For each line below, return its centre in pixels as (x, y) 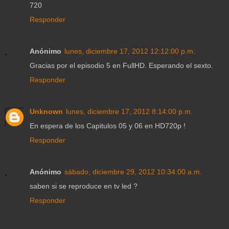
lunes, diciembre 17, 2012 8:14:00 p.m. (129, 111)
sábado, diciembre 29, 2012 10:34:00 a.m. (133, 171)
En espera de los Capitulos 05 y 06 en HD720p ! (108, 125)
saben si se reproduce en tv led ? (84, 186)
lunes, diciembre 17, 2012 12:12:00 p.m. (130, 51)
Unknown (46, 111)
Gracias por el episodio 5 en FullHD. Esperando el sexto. (121, 65)
